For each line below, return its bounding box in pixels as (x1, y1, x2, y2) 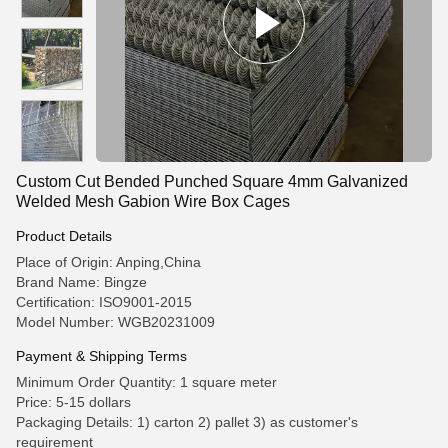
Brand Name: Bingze (16, 274, 147, 290)
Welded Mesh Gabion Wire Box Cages (16, 193, 290, 210)
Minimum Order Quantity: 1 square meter (16, 374, 277, 390)
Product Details (16, 228, 112, 244)
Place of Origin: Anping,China (16, 254, 201, 270)
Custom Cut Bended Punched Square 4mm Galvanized (16, 173, 408, 190)
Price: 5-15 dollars (16, 394, 131, 410)
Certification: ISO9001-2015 (16, 294, 192, 310)
